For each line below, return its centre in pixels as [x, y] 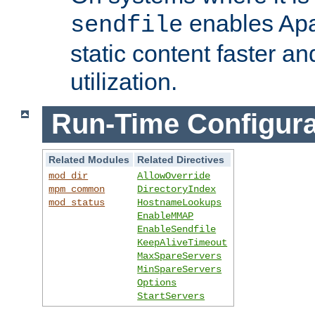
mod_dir [69, 176]
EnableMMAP [166, 216]
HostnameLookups [180, 203]
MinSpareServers [180, 270]
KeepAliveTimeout [182, 243]
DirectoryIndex [177, 189]
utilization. [124, 81]
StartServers [171, 296]
